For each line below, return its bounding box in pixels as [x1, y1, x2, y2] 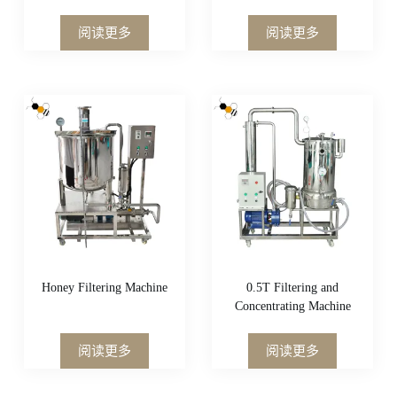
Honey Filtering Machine [41, 281, 167, 295]
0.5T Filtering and [246, 281, 339, 295]
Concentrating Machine [234, 300, 351, 314]
